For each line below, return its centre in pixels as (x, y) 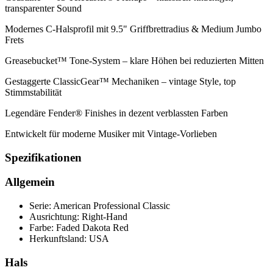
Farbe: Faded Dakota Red (79, 228)
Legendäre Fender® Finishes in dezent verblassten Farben (116, 113)
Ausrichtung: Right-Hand (78, 217)
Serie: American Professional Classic (100, 206)
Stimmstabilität (33, 92)
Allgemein (30, 182)
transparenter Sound (43, 8)
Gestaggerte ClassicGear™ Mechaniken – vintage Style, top (120, 81)
